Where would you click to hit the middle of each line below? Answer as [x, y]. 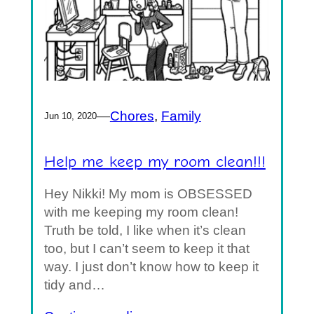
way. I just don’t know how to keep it [151, 266]
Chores [132, 116]
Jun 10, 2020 [70, 116]
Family [181, 116]
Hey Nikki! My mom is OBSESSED [148, 193]
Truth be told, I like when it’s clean [145, 230]
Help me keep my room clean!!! [155, 162]
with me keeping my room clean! [141, 212]
